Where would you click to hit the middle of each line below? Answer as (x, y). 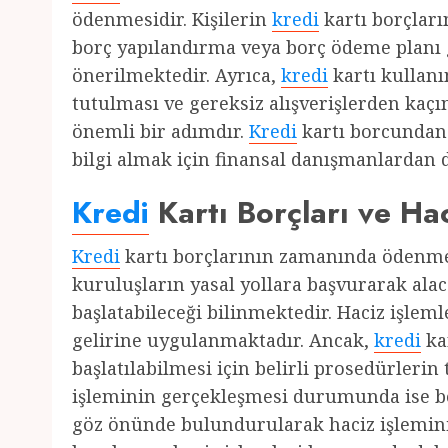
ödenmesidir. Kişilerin (172, 19)
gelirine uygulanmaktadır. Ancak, (223, 340)
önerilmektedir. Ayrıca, (176, 75)
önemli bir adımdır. (160, 131)
